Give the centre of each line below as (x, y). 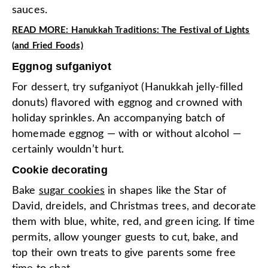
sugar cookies (71, 191)
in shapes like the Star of (165, 191)
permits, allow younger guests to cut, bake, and (125, 237)
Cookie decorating (60, 170)
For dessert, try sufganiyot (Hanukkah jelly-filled (128, 87)
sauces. (31, 10)
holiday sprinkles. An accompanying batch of (118, 118)
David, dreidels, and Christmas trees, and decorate (134, 206)
